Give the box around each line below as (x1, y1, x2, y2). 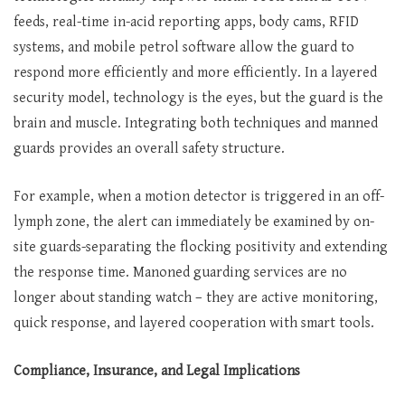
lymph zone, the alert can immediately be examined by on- (14, 213, 374, 231)
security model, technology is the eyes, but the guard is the (14, 89, 383, 107)
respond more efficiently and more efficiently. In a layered (14, 64, 377, 81)
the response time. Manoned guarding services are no (14, 264, 347, 281)
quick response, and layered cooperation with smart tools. (14, 315, 374, 332)
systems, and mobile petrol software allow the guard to (14, 39, 354, 56)
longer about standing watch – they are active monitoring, (14, 289, 378, 306)
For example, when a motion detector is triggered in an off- (14, 188, 384, 205)
